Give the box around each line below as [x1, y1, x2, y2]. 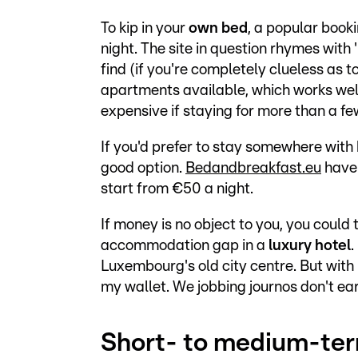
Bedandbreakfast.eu [185, 160, 321, 176]
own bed [189, 20, 248, 36]
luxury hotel [268, 237, 351, 253]
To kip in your [101, 20, 189, 36]
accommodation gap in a [101, 237, 268, 253]
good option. [101, 160, 185, 176]
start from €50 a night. [101, 181, 253, 197]
